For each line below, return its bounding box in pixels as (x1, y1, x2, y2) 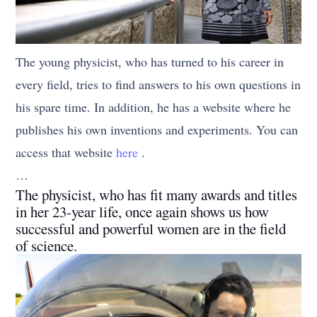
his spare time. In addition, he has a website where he (16, 98, 292, 115)
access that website (16, 143, 117, 161)
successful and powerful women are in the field (16, 218, 287, 238)
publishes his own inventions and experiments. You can (16, 120, 299, 138)
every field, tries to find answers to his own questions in (16, 75, 301, 93)
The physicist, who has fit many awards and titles (16, 184, 298, 204)
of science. (16, 235, 78, 255)
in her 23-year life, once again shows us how (16, 201, 270, 221)
